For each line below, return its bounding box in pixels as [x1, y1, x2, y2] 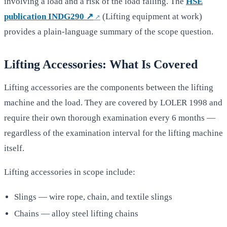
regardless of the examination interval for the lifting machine [4, 128, 223, 138]
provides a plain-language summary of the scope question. [4, 27, 213, 37]
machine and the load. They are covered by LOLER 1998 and [4, 97, 222, 107]
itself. [4, 143, 24, 153]
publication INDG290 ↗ [4, 12, 93, 22]
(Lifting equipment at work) [102, 12, 202, 22]
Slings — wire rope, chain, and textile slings [14, 192, 172, 202]
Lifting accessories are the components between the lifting [4, 82, 213, 92]
